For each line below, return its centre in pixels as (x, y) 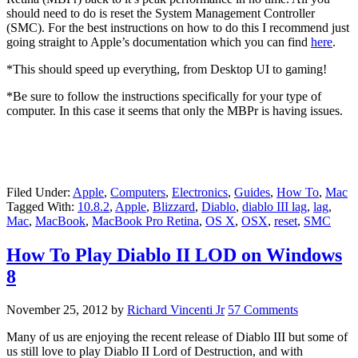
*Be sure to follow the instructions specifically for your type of (164, 96)
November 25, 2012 (57, 310)
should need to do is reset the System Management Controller (161, 13)
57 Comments (263, 310)
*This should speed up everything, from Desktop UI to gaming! (167, 69)
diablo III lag (274, 206)
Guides (252, 192)
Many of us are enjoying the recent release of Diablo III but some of (177, 337)
